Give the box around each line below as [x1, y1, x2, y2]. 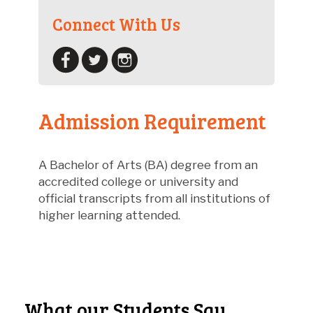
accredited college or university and [38, 174, 238, 189]
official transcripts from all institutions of [38, 191, 270, 205]
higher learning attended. [38, 208, 180, 222]
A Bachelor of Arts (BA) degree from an [38, 157, 258, 172]
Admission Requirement [38, 106, 266, 135]
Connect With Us [52, 12, 180, 36]
